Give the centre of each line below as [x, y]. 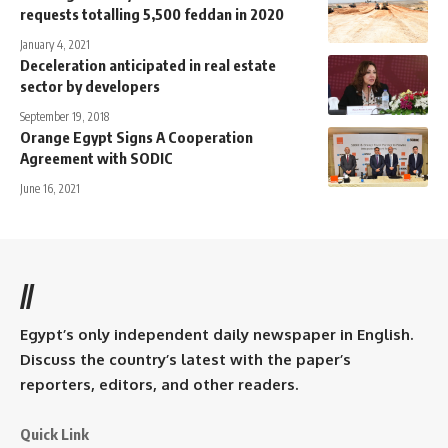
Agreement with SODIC [96, 157]
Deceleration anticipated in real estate [148, 64]
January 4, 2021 [55, 44]
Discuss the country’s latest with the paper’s [185, 359]
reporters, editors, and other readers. [159, 384]
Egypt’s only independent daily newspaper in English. [216, 334]
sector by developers [90, 85]
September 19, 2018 [64, 116]
